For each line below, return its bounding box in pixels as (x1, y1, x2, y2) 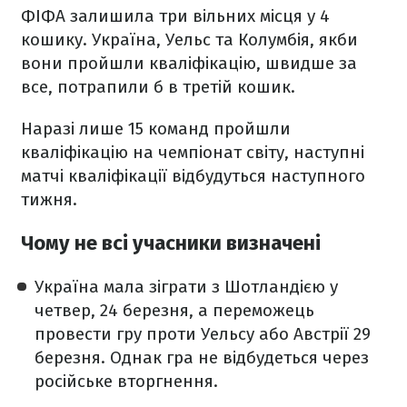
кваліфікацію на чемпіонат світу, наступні (21, 142, 364, 163)
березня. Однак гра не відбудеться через (35, 347, 369, 369)
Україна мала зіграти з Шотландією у (35, 276, 338, 298)
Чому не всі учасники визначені (21, 231, 321, 256)
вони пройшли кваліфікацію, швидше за (21, 53, 357, 74)
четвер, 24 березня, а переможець (35, 300, 314, 322)
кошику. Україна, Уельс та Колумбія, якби (21, 29, 358, 50)
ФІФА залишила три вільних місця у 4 (21, 5, 330, 26)
